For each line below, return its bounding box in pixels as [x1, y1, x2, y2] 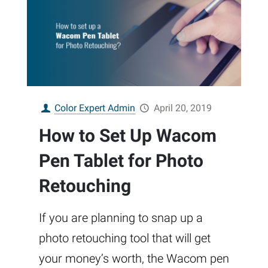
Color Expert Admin [54, 102, 136, 114]
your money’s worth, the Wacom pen [39, 251, 229, 266]
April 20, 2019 [153, 102, 212, 114]
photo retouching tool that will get [39, 231, 211, 246]
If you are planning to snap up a [39, 211, 203, 226]
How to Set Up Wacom [39, 125, 217, 147]
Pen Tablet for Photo [39, 150, 203, 172]
